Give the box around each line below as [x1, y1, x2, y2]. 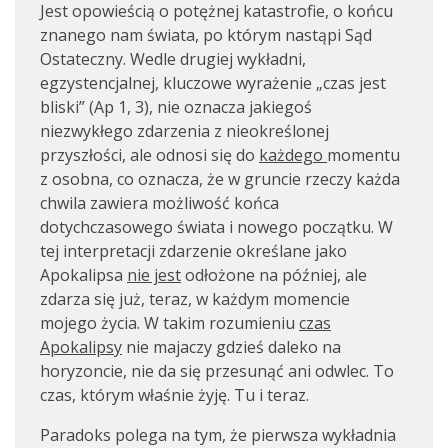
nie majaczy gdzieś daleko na [122, 336, 341, 358]
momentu [327, 144, 400, 166]
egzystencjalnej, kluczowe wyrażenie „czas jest [40, 72, 386, 94]
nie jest [127, 264, 181, 286]
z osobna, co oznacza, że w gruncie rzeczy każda [40, 168, 400, 190]
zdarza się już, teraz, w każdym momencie [40, 288, 350, 310]
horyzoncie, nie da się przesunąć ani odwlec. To [40, 360, 394, 382]
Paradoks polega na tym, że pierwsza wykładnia [40, 424, 396, 446]
